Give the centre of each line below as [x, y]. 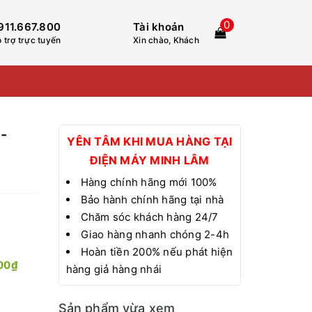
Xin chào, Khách [166, 40]
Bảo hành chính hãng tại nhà [152, 200]
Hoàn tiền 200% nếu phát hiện [157, 252]
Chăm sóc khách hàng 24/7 [149, 217]
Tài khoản [159, 26]
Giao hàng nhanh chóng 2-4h [155, 235]
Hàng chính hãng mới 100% [149, 182]
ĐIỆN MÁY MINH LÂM [150, 161]
